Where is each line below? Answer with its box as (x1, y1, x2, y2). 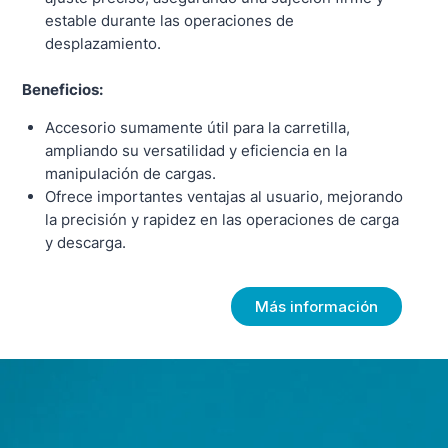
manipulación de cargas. (44, 163, 216, 183)
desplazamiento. (44, 34, 161, 54)
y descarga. (44, 232, 126, 252)
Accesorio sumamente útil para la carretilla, (44, 117, 350, 137)
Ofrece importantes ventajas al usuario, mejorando (44, 186, 403, 206)
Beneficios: (22, 79, 104, 99)
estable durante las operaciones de (44, 11, 294, 31)
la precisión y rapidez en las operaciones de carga (44, 209, 399, 229)
